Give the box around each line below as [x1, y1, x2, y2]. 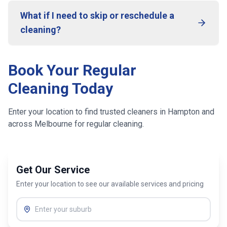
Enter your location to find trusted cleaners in [8, 107, 168, 117]
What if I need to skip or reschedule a [20, 10, 174, 21]
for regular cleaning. [72, 119, 144, 129]
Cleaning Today [8, 80, 113, 97]
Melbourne [34, 119, 72, 129]
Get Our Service [16, 164, 90, 176]
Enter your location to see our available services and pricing [16, 180, 204, 188]
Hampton [168, 107, 200, 117]
